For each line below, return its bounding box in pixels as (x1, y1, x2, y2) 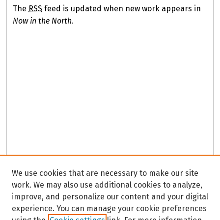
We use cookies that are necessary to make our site (12, 168, 198, 178)
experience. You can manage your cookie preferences (12, 204, 207, 213)
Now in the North (13, 16, 72, 26)
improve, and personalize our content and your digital (12, 192, 208, 201)
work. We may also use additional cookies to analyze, (12, 180, 202, 190)
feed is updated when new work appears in (42, 4, 201, 14)
